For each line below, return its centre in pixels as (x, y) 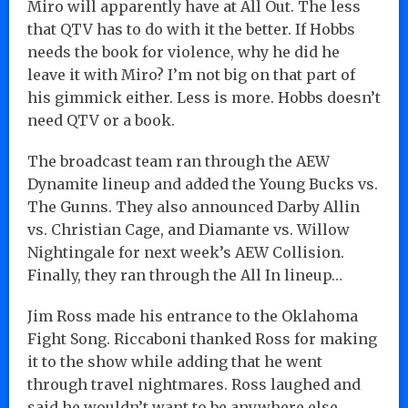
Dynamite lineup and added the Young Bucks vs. (203, 184)
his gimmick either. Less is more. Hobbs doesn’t (204, 97)
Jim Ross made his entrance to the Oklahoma (193, 316)
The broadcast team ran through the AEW (178, 161)
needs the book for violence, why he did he (184, 51)
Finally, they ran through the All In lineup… (185, 275)
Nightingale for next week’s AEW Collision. (186, 252)
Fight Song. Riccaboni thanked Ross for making (202, 338)
